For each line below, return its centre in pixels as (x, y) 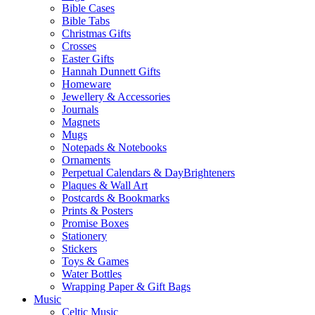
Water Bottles (92, 274)
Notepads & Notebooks (114, 148)
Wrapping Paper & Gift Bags (126, 287)
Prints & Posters (97, 211)
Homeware (86, 84)
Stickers (79, 249)
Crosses (79, 46)
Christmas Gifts (96, 34)
